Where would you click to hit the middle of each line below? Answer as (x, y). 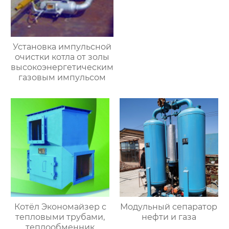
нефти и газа (169, 217)
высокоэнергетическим (62, 67)
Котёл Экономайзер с (28, 207)
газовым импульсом (62, 78)
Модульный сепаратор (169, 207)
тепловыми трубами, (60, 217)
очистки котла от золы (62, 57)
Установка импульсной (62, 47)
